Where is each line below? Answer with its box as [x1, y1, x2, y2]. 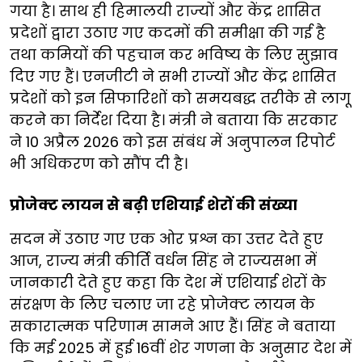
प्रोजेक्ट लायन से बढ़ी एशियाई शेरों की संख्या [10, 194, 297, 215]
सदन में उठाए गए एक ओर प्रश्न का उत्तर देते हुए [10, 228, 323, 249]
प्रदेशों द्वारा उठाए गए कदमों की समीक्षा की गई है [10, 22, 326, 43]
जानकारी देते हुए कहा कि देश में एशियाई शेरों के [10, 271, 326, 293]
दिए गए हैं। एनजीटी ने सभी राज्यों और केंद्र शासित [10, 65, 336, 86]
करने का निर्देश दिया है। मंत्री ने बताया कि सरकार [10, 109, 338, 130]
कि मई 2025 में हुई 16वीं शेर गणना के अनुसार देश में [10, 337, 351, 358]
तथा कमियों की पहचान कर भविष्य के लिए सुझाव [10, 44, 338, 65]
